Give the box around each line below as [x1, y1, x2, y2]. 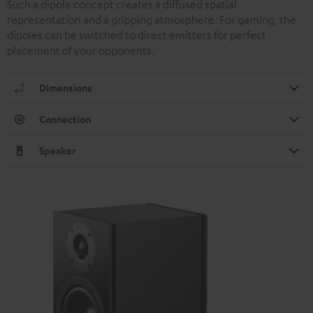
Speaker [39, 143, 76, 157]
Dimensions [39, 80, 92, 94]
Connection [39, 112, 91, 126]
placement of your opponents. [7, 43, 154, 57]
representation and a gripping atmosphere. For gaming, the [7, 12, 296, 27]
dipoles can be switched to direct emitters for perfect [7, 27, 266, 42]
